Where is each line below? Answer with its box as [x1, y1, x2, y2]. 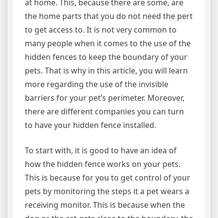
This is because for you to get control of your [25, 172, 190, 183]
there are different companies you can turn [25, 106, 184, 117]
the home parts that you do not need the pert [25, 11, 193, 22]
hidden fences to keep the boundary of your [25, 52, 187, 63]
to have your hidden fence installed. [25, 120, 156, 131]
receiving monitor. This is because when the [25, 200, 185, 211]
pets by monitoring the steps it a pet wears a [25, 186, 189, 197]
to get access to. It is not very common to [25, 24, 177, 36]
